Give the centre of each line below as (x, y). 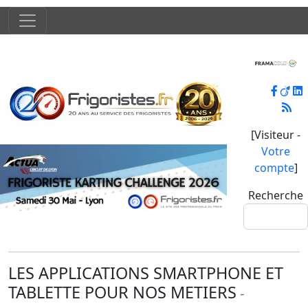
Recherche (276, 196)
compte (274, 168)
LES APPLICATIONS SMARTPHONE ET (146, 273)
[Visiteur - (276, 135)
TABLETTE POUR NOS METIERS (122, 293)
